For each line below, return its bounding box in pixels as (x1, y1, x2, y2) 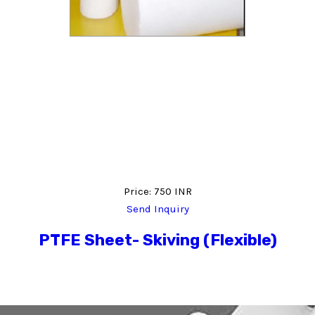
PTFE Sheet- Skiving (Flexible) (38, 230, 277, 250)
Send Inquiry (126, 202, 189, 216)
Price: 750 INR (123, 185, 192, 198)
